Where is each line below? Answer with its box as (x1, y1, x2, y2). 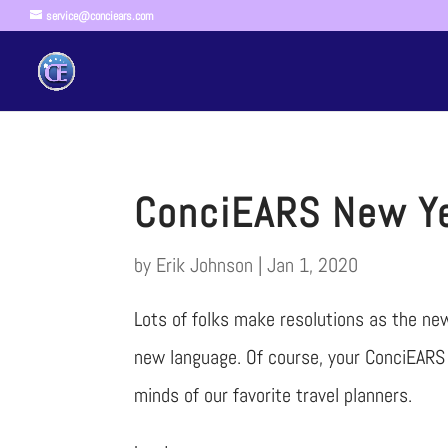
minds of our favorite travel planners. (134, 381, 413, 408)
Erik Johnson (156, 251, 254, 278)
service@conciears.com (46, 8, 154, 24)
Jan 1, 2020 (267, 251, 359, 278)
